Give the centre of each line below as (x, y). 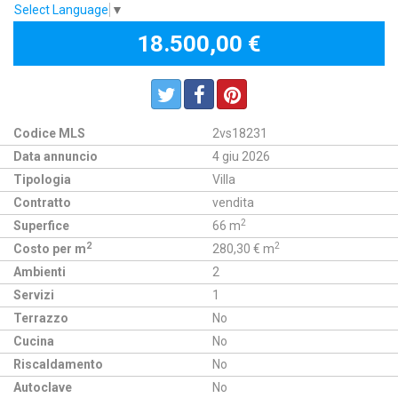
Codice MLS (49, 133)
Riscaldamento (58, 364)
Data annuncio (56, 156)
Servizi (34, 295)
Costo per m (50, 248)
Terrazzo (41, 318)
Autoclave (43, 387)
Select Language (61, 9)
